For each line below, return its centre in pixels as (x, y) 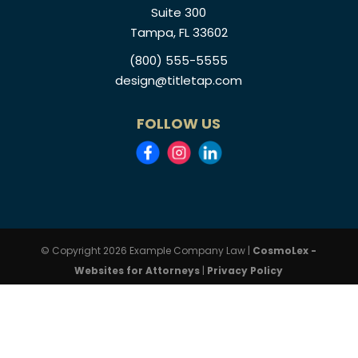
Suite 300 (179, 12)
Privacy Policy (245, 270)
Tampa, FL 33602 (179, 32)
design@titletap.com (179, 80)
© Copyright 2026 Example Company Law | (147, 251)
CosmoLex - (285, 251)
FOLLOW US (179, 123)
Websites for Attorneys (139, 270)
